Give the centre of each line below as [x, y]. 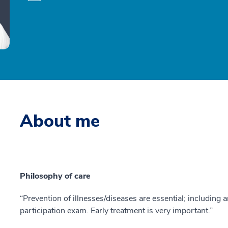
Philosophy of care [55, 176]
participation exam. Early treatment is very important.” [116, 211]
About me [60, 121]
